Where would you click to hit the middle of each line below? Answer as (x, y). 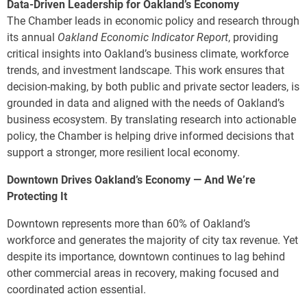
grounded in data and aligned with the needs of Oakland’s (146, 103)
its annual (32, 38)
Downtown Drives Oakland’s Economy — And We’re (131, 180)
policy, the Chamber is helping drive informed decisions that (150, 136)
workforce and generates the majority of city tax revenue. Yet (152, 241)
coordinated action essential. (76, 290)
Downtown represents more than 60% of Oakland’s (128, 224)
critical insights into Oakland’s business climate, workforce (148, 54)
